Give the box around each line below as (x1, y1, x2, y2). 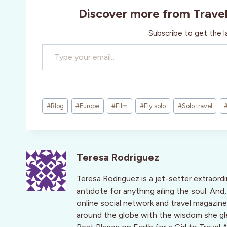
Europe (80, 102, 100, 110)
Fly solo (143, 102, 166, 110)
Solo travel (181, 102, 212, 110)
